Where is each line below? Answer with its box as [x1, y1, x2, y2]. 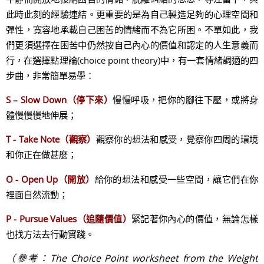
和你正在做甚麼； [6, 148, 77, 161]
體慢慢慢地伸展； [6, 109, 77, 121]
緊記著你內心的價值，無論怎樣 [131, 212, 259, 225]
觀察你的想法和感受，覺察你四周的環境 [95, 133, 259, 146]
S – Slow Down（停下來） [6, 94, 113, 105]
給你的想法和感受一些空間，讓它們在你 [94, 173, 259, 185]
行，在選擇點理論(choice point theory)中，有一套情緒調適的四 [6, 54, 258, 66]
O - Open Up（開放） [6, 173, 95, 185]
